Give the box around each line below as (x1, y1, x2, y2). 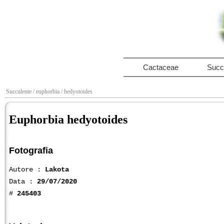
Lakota (45, 165, 69, 173)
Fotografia (9, 145, 53, 155)
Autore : (9, 165, 45, 173)
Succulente (6, 88, 33, 95)
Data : (9, 177, 37, 185)
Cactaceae (142, 63, 178, 71)
